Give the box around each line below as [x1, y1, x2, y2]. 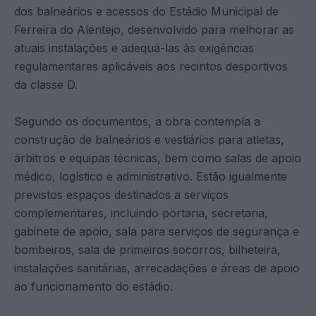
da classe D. [14, 77, 78, 92]
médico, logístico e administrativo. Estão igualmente [14, 169, 287, 183]
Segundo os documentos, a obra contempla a [14, 114, 260, 128]
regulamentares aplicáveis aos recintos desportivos [14, 59, 288, 73]
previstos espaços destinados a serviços [14, 187, 229, 202]
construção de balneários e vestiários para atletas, [14, 132, 284, 147]
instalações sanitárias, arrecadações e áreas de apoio [14, 260, 300, 275]
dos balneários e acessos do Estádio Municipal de [14, 4, 279, 18]
